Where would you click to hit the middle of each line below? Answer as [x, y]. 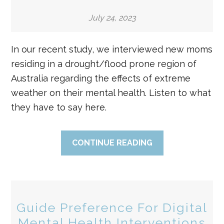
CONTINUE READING [112, 143]
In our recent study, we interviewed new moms [112, 49]
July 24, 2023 [112, 18]
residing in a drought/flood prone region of [104, 64]
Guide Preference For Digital [112, 207]
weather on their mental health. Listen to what [111, 93]
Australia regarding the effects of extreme [101, 78]
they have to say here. [59, 107]
